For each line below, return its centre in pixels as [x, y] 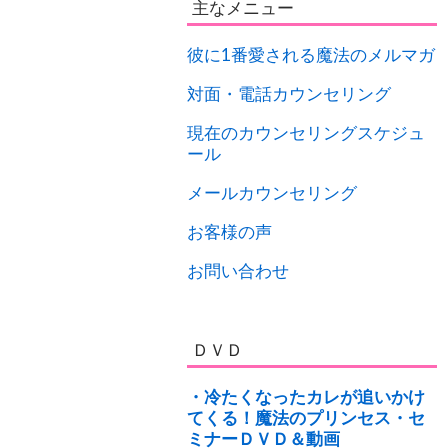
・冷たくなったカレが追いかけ [306, 396]
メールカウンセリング [272, 192]
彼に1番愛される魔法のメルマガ [311, 54]
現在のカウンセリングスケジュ [306, 132]
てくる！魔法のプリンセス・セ [306, 417]
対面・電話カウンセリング [289, 93]
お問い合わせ [238, 270]
